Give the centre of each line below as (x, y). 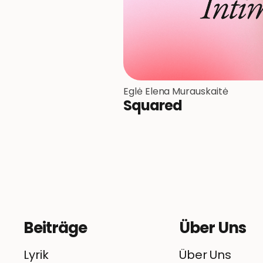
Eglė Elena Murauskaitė (176, 92)
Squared (153, 106)
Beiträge (55, 228)
